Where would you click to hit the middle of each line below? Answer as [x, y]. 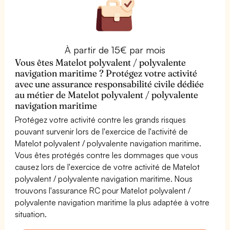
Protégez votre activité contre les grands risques [101, 119]
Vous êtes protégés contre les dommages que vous [107, 155]
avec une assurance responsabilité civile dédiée [110, 84]
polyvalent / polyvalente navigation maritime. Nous [104, 178]
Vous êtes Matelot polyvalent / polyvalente [101, 62]
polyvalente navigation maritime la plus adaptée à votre [112, 202]
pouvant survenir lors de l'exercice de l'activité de [102, 131]
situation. [31, 214]
